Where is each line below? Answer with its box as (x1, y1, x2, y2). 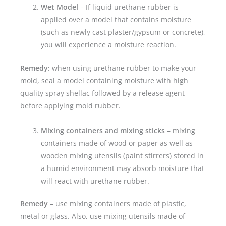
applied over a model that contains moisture (41, 15, 192, 25)
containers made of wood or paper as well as (41, 138, 193, 148)
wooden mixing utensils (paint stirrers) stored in (41, 150, 204, 160)
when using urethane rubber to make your (50, 63, 196, 73)
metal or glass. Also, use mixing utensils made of (20, 211, 185, 221)
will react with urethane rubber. (41, 176, 150, 186)
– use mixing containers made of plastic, (48, 199, 186, 209)
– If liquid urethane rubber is (80, 2, 179, 12)
